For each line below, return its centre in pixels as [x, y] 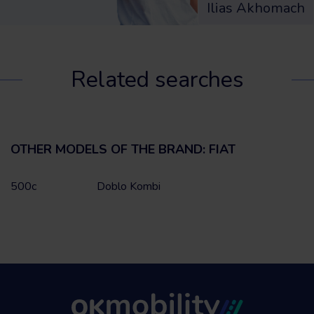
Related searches [157, 79]
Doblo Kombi [129, 186]
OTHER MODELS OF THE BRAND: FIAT [123, 149]
